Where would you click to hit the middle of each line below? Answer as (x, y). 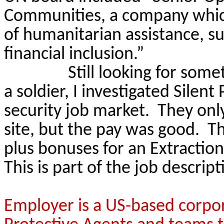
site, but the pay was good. (102, 130)
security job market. (77, 111)
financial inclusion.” (74, 54)
